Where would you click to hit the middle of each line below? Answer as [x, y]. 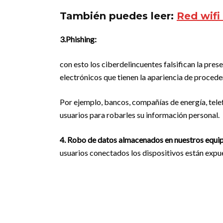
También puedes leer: [118, 16]
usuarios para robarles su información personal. [140, 115]
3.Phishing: [78, 39]
